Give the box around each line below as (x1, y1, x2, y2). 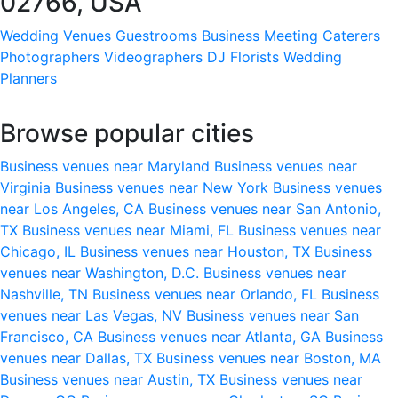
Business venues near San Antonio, (148, 199, 381, 218)
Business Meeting (202, 26, 318, 44)
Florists (230, 47, 279, 66)
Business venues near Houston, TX (80, 242, 314, 260)
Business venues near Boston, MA (156, 348, 381, 367)
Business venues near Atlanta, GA (98, 327, 325, 346)
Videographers (104, 47, 203, 66)
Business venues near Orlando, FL (92, 284, 322, 303)
